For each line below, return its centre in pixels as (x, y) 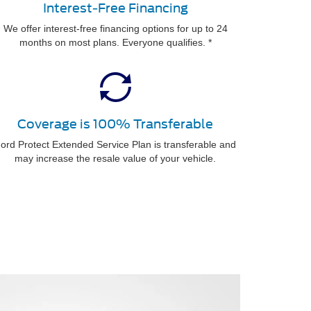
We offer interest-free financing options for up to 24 (115, 28)
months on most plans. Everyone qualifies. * (115, 42)
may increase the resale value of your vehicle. (115, 158)
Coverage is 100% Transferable (115, 124)
